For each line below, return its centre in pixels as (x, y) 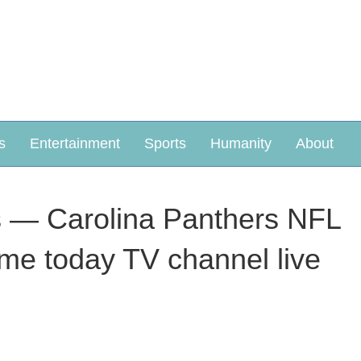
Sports (165, 143)
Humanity (241, 143)
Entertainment (75, 143)
